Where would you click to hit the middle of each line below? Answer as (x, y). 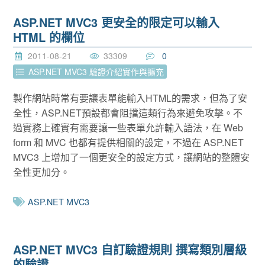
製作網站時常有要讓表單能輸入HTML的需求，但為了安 (130, 98)
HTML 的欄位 (49, 37)
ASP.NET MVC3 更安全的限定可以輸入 (117, 22)
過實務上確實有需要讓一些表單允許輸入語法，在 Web (128, 127)
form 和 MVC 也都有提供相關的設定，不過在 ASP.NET (129, 142)
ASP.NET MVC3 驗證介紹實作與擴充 (96, 72)
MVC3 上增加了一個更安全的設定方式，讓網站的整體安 (132, 157)
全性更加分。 (42, 172)
